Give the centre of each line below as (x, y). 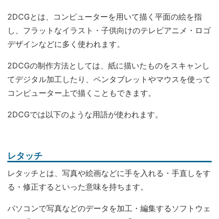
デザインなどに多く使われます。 (66, 44)
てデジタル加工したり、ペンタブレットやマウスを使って (109, 79)
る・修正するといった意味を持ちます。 (78, 187)
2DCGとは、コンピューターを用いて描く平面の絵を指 (105, 17)
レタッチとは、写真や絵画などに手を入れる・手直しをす (109, 173)
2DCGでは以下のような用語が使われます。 (85, 114)
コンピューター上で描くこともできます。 (82, 93)
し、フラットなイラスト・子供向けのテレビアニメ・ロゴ (109, 30)
